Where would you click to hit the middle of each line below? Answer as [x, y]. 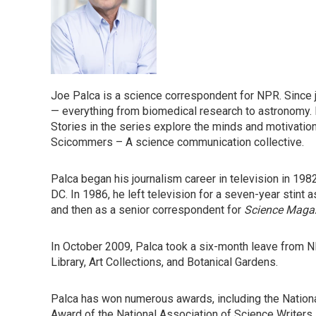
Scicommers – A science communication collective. [177, 142]
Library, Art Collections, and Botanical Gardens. [164, 262]
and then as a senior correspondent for [147, 210]
